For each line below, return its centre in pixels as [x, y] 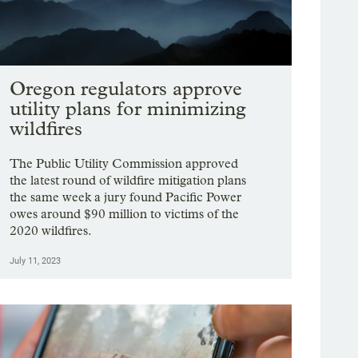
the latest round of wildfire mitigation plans [128, 181]
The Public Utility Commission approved [124, 164]
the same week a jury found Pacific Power [126, 197]
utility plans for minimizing [128, 109]
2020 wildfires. [51, 231]
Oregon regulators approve [126, 89]
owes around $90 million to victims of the [125, 214]
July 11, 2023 [36, 261]
